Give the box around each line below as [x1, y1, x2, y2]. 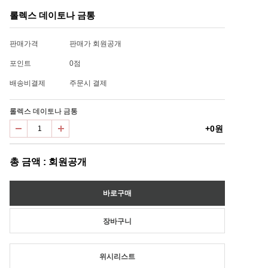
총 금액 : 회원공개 [10, 157, 87, 167]
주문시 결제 [69, 79, 107, 87]
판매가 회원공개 [69, 39, 121, 48]
